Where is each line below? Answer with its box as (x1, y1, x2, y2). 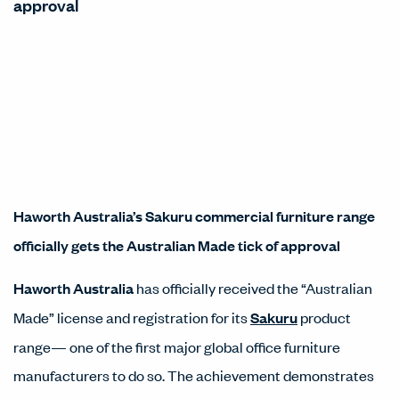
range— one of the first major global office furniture (13, 337, 340, 356)
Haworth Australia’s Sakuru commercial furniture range (13, 206, 375, 226)
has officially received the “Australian (134, 278, 372, 297)
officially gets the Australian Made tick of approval (13, 235, 340, 256)
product (297, 307, 351, 327)
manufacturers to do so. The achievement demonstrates (13, 365, 374, 385)
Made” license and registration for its (13, 307, 250, 327)
